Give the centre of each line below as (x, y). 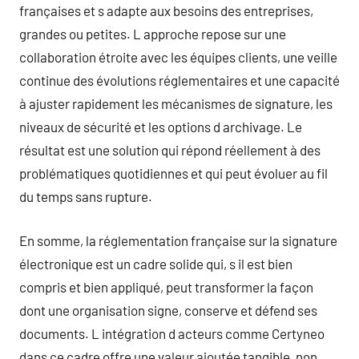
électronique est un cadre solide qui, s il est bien (156, 263)
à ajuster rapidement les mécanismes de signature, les (176, 103)
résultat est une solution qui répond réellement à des (170, 150)
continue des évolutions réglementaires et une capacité (179, 80)
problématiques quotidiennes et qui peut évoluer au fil (173, 173)
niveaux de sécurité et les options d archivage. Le (161, 127)
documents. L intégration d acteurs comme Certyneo (172, 333)
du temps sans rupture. (86, 196)
